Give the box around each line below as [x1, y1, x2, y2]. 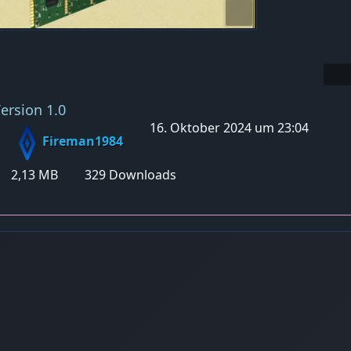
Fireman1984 [42, 132, 123, 150]
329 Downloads [81, 165, 176, 183]
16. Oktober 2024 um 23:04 [150, 118, 309, 136]
